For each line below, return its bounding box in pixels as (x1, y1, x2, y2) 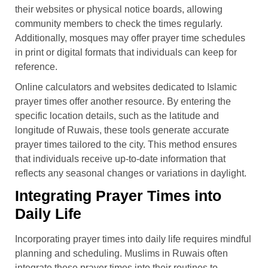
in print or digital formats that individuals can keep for (15, 47, 237, 57)
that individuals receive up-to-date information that (15, 153, 226, 164)
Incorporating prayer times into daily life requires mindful (15, 233, 251, 244)
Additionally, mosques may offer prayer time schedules (15, 32, 245, 43)
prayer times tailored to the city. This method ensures (15, 139, 237, 150)
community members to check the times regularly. (15, 18, 223, 29)
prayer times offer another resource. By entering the (15, 96, 231, 106)
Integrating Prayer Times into (15, 187, 221, 204)
